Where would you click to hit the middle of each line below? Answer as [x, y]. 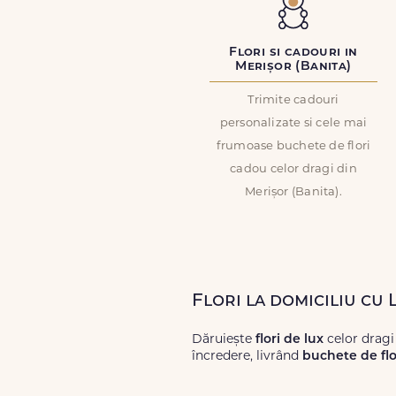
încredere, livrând [247, 357]
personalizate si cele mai [293, 123]
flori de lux [289, 340]
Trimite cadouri [293, 100]
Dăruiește [224, 340]
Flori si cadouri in [293, 53]
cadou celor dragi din [293, 169]
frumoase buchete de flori [293, 146]
